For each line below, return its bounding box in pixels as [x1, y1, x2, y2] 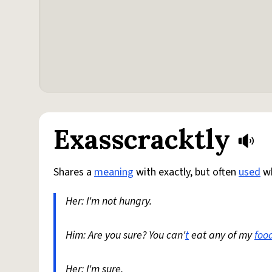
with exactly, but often [134, 165, 239, 180]
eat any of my [189, 228, 254, 243]
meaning [94, 165, 134, 180]
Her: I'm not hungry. [66, 194, 152, 209]
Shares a [53, 165, 94, 180]
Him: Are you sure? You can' [66, 228, 185, 243]
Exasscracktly [53, 122, 230, 156]
